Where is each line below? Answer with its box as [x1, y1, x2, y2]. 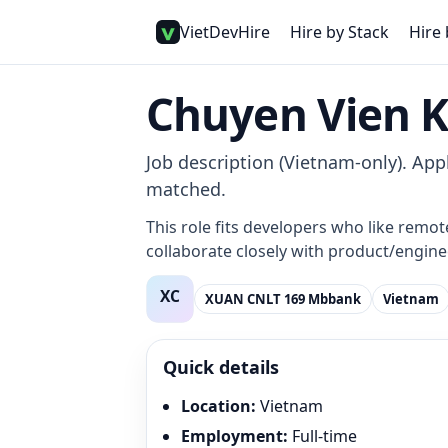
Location [181, 395, 251, 417]
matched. [146, 177, 226, 201]
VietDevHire [180, 21, 270, 43]
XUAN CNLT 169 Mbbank [205, 290, 361, 308]
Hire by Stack [290, 21, 389, 43]
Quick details [163, 355, 279, 379]
